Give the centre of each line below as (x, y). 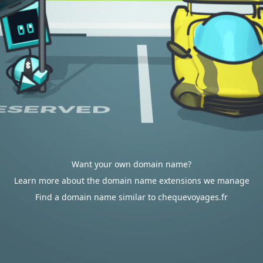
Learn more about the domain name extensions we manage (131, 181)
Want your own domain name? (131, 164)
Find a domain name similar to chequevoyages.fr (131, 197)
